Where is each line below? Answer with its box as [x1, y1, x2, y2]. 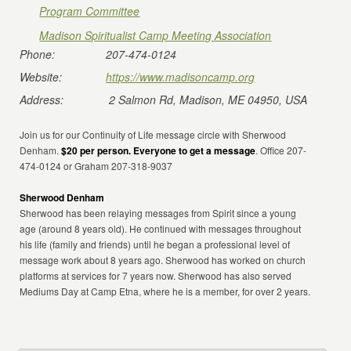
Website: [20, 69, 63, 85]
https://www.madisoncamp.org [106, 69, 255, 85]
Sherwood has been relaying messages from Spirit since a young [20, 206, 297, 219]
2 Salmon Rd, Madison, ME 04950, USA [109, 92, 308, 107]
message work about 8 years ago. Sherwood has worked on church [20, 253, 306, 266]
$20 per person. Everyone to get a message [61, 143, 256, 157]
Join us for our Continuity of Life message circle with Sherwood [20, 128, 287, 141]
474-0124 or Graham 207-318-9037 [20, 159, 173, 172]
